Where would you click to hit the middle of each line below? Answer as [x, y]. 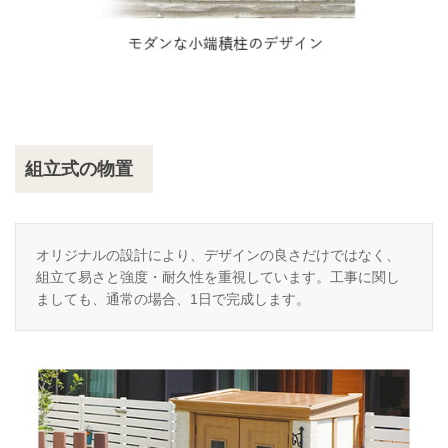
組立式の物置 [79, 169]
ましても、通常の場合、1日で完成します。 [173, 299]
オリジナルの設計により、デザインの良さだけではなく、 [218, 255]
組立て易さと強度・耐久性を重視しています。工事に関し [218, 277]
